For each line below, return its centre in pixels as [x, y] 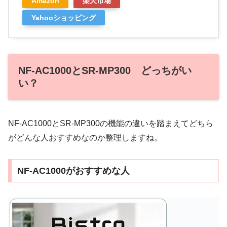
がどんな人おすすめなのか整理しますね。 [85, 137]
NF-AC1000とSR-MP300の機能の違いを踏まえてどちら [111, 123]
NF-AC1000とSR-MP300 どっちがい [105, 71]
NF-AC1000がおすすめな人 [73, 171]
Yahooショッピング [64, 18]
